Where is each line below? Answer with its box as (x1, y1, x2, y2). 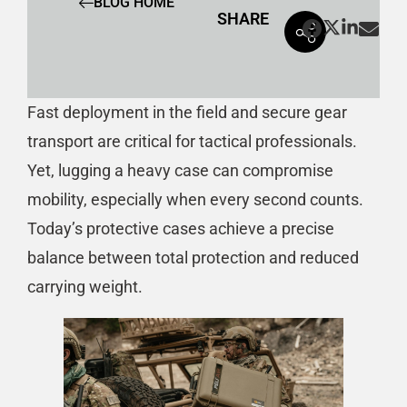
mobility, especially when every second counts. (27, 190, 363, 210)
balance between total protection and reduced (27, 248, 359, 268)
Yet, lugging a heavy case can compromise (27, 161, 333, 181)
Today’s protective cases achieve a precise (27, 219, 334, 239)
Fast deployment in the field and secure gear (27, 103, 347, 123)
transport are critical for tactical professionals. (27, 132, 357, 152)
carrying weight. (27, 277, 143, 297)
